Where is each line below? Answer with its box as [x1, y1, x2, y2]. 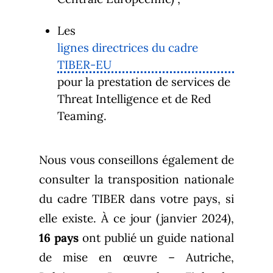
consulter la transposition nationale [39, 172, 234, 187]
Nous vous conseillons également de [39, 152, 234, 168]
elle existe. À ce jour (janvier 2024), [39, 211, 234, 226]
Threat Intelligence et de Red [57, 91, 211, 107]
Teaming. [57, 108, 107, 124]
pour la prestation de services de [57, 74, 230, 90]
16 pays [39, 230, 79, 246]
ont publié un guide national [78, 230, 235, 246]
